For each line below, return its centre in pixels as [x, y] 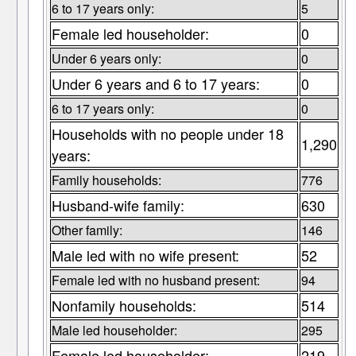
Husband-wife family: [118, 205]
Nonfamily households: [124, 306]
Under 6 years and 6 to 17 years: [155, 84]
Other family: [87, 230]
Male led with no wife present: [145, 255]
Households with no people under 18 [167, 134]
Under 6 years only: [106, 59]
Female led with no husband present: [155, 281]
